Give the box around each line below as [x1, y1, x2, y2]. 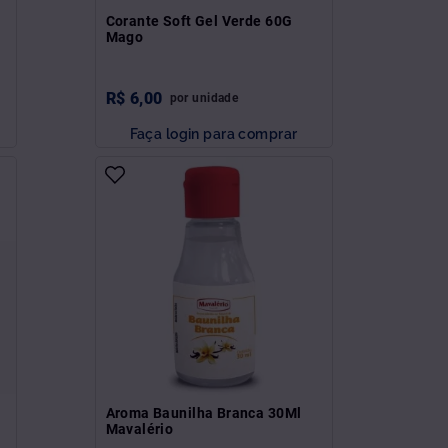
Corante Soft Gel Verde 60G [105, 12, 293, 29]
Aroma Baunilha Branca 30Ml [105, 404, 302, 421]
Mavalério [105, 420, 174, 437]
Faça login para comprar [129, 124, 298, 142]
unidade [192, 90, 239, 105]
